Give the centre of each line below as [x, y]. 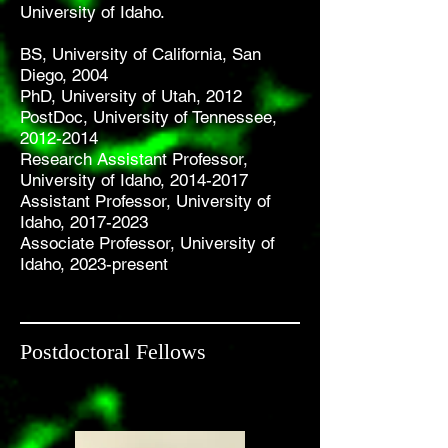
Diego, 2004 [64, 75]
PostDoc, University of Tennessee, [148, 117]
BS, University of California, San [140, 54]
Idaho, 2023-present [94, 264]
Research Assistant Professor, [134, 159]
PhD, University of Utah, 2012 [131, 96]
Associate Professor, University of [147, 243]
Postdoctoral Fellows [113, 351]
